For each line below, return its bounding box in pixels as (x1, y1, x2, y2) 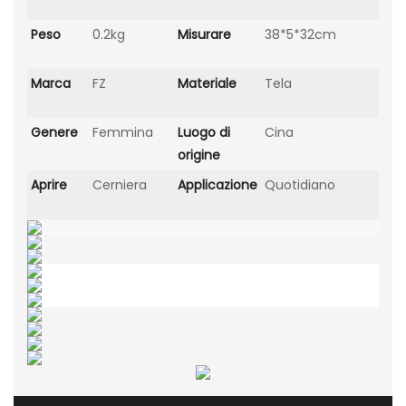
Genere (31, 122, 78, 141)
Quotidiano (265, 175, 335, 194)
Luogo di (178, 122, 230, 141)
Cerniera (92, 175, 147, 194)
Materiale (178, 73, 237, 92)
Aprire (31, 175, 67, 194)
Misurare (178, 24, 231, 43)
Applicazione (178, 175, 257, 194)
